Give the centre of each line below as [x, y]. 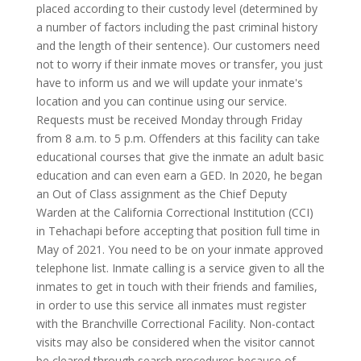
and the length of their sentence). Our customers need [178, 46]
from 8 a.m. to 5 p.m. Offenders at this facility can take [178, 138]
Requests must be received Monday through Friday [169, 120]
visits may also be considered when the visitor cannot [175, 342]
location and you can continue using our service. [161, 101]
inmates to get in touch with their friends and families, [176, 286]
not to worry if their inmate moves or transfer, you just [179, 64]
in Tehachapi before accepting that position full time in [178, 231]
